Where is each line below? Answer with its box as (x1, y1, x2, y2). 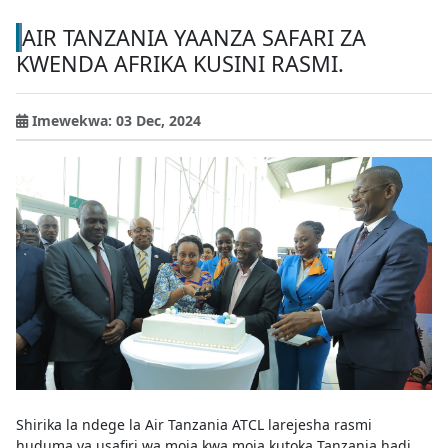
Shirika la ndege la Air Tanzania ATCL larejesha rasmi (16, 415, 372, 435)
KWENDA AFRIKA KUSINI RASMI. (16, 48, 344, 78)
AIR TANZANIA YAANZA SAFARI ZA (22, 22, 366, 52)
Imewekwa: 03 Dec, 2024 (28, 110, 201, 130)
